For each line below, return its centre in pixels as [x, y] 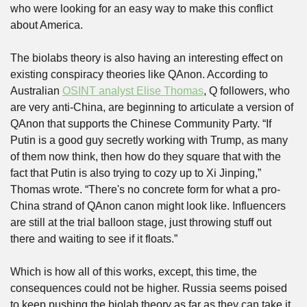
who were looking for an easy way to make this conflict [142, 9]
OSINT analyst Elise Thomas [133, 91]
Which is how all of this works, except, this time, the [134, 272]
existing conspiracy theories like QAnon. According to [139, 74]
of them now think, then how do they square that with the [146, 157]
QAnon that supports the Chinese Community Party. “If [141, 124]
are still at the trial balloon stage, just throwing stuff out [141, 222]
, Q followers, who [247, 91]
